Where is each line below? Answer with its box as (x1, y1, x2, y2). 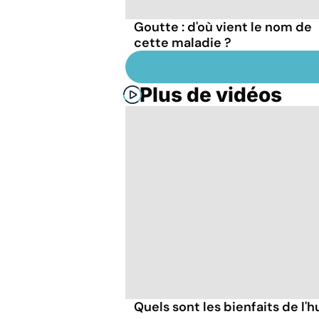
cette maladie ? (134, 33, 231, 51)
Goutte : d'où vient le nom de (134, 18, 312, 36)
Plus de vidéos (140, 82, 282, 107)
